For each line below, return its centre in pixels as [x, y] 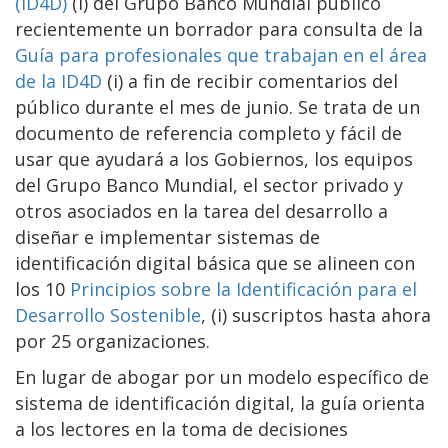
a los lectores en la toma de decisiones [181, 428]
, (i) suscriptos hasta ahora [316, 314]
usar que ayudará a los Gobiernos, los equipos [214, 158]
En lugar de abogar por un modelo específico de [222, 376]
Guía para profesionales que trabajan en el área [221, 54]
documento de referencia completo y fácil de [208, 132]
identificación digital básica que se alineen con [215, 262]
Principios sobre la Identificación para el [243, 288]
